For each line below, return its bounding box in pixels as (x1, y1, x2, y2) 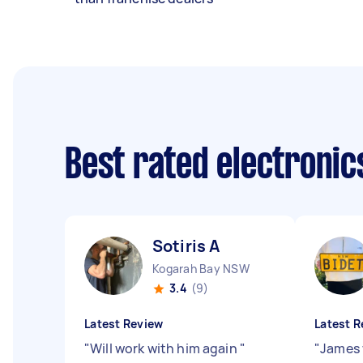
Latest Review (84, 316, 164, 331)
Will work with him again (90, 340, 240, 357)
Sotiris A (152, 235, 220, 257)
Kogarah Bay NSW (152, 261, 250, 276)
